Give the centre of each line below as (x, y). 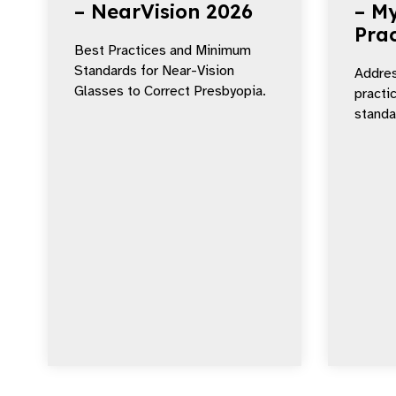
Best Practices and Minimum (163, 50)
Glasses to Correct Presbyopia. (170, 91)
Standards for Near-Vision (154, 71)
